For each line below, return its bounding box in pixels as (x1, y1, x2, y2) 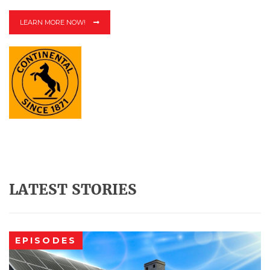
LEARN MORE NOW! (20, 18, 87, 27)
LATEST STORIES (9, 180, 137, 199)
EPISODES (15, 235, 77, 246)
